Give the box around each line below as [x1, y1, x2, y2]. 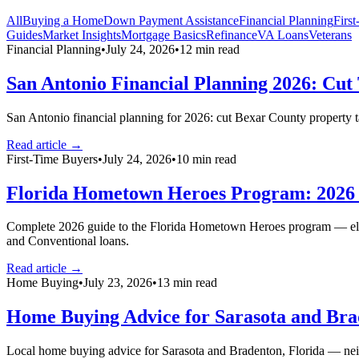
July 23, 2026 [83, 276, 152, 290]
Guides [6, 27, 42, 42]
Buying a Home [22, 13, 103, 27]
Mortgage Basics [121, 27, 206, 42]
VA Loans [257, 27, 309, 42]
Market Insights [42, 27, 121, 42]
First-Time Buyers [6, 151, 98, 166]
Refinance [206, 27, 257, 42]
